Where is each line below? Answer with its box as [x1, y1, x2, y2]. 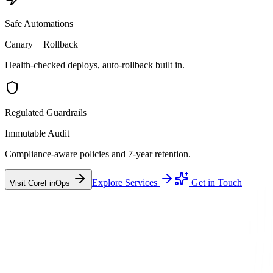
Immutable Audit [5, 127, 69, 138]
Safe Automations [5, 18, 73, 29]
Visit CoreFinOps [10, 178, 73, 188]
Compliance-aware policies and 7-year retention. [5, 148, 191, 159]
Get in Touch [189, 177, 242, 188]
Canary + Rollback [5, 38, 78, 49]
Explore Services [92, 177, 160, 188]
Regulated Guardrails [5, 107, 87, 118]
